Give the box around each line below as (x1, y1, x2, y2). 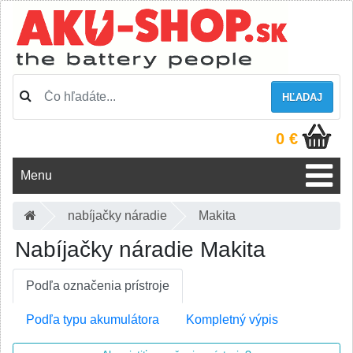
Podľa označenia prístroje (26, 279, 169, 292)
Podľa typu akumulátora (26, 313, 159, 326)
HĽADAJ (282, 91, 322, 103)
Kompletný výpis (186, 313, 278, 326)
